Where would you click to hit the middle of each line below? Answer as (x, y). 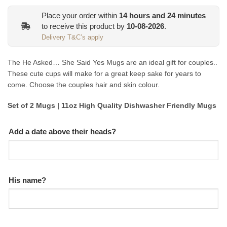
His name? (27, 180)
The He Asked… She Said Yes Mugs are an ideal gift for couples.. (112, 63)
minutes (191, 15)
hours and (147, 15)
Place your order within (80, 15)
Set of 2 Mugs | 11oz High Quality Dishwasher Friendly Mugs (112, 105)
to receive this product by (84, 26)
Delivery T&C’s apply (72, 37)
